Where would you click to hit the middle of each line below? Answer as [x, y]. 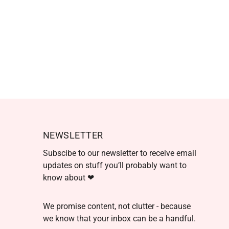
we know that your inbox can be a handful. [119, 219]
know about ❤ [68, 178]
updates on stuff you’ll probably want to [114, 165]
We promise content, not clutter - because [117, 206]
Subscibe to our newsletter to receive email [119, 153]
